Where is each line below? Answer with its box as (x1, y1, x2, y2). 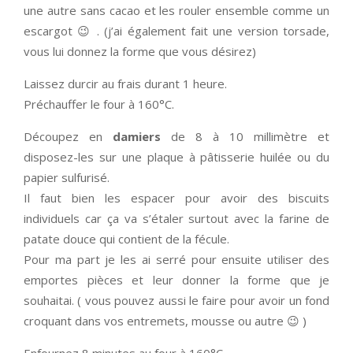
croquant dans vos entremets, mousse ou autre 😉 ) (24, 313, 307, 329)
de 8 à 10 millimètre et (161, 128, 329, 145)
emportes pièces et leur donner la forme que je (24, 272, 329, 288)
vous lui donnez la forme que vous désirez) (24, 43, 256, 60)
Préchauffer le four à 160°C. (24, 96, 174, 113)
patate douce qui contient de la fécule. (24, 231, 229, 247)
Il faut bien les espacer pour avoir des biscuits (24, 190, 329, 206)
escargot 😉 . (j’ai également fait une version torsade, (24, 23, 329, 39)
